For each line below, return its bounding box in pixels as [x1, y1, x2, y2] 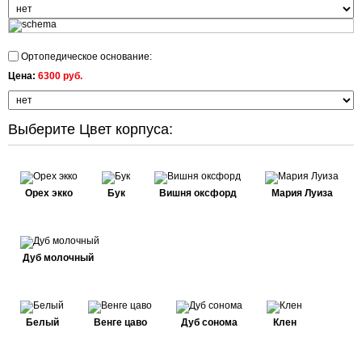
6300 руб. [38, 70, 82, 82]
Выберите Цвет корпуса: [8, 121, 173, 137]
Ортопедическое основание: [19, 51, 152, 62]
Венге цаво [93, 317, 147, 328]
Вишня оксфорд [158, 187, 237, 199]
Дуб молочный [22, 252, 94, 263]
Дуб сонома [181, 317, 238, 328]
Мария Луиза [271, 187, 333, 199]
